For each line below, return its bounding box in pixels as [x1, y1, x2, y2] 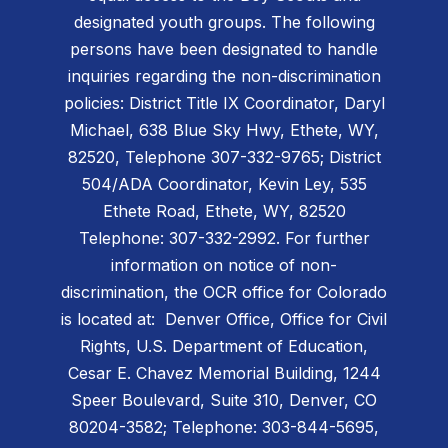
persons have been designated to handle [70, 39, 378, 60]
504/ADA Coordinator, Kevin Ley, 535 [81, 174, 367, 195]
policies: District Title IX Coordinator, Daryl [63, 93, 385, 114]
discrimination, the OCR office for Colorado [61, 282, 387, 303]
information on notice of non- [111, 255, 337, 276]
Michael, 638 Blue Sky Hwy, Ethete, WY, [69, 120, 379, 141]
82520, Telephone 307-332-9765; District [67, 147, 381, 168]
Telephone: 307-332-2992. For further [78, 228, 370, 249]
